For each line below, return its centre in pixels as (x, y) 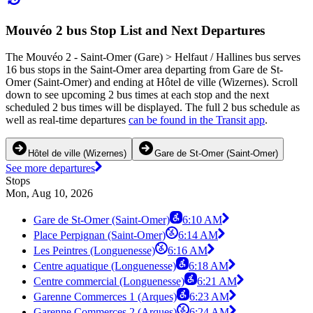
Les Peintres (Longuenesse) (94, 251)
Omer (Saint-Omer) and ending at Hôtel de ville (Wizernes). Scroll (152, 82)
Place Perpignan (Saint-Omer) (100, 235)
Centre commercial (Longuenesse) (109, 282)
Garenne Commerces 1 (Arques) (105, 297)
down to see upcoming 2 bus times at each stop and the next (137, 95)
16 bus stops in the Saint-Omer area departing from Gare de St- (144, 70)
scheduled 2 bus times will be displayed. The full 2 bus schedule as (153, 108)
